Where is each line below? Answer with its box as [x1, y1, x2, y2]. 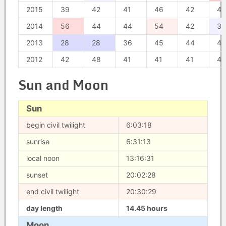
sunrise [26, 137, 49, 146]
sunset [26, 171, 48, 179]
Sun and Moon [18, 74, 108, 95]
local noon [26, 154, 60, 162]
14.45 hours [126, 204, 167, 212]
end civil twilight [26, 187, 79, 196]
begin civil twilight [26, 121, 85, 129]
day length [26, 204, 63, 212]
